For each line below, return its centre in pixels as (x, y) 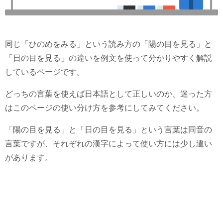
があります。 (29, 158)
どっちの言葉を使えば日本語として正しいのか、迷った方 (109, 94)
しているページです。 (45, 72)
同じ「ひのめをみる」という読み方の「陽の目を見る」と (109, 44)
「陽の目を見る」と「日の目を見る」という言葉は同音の (109, 130)
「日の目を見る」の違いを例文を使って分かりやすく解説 (109, 58)
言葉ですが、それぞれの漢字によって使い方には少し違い (109, 144)
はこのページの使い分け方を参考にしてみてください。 (105, 108)
